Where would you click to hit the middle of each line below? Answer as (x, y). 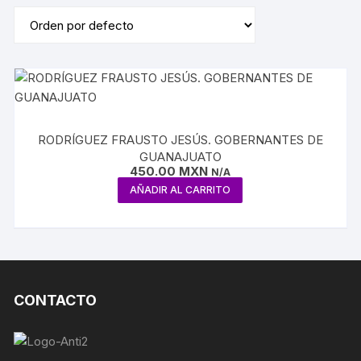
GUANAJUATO (180, 157)
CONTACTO (56, 300)
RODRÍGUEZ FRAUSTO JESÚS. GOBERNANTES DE (180, 140)
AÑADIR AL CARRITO (180, 190)
